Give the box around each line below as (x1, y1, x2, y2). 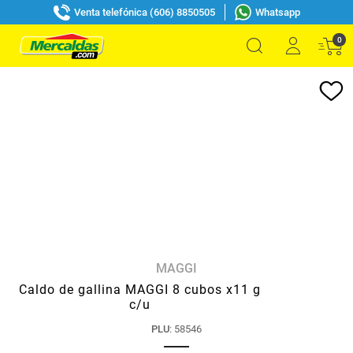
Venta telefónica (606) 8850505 (73, 6, 215, 18)
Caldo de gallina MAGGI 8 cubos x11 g (19, 282, 261, 297)
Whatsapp (255, 6, 300, 18)
